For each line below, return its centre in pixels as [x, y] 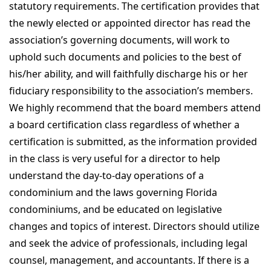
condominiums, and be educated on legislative [116, 209]
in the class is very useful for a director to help [115, 158]
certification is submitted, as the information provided [133, 141]
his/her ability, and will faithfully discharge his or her [129, 73]
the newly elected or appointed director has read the [130, 23]
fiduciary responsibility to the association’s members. [131, 90]
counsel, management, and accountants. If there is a [129, 260]
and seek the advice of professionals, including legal [128, 243]
